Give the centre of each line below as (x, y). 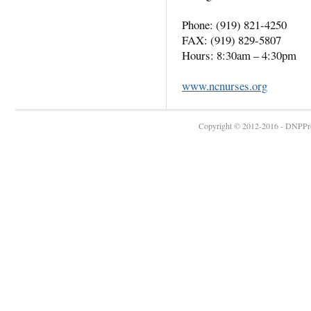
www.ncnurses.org (225, 85)
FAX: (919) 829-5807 (232, 40)
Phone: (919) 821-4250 (234, 24)
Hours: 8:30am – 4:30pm (239, 55)
